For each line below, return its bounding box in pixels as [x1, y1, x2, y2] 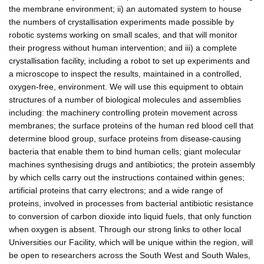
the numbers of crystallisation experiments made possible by [9, 16, 234, 27]
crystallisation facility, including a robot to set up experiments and [9, 55, 250, 65]
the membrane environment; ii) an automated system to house [9, 4, 242, 14]
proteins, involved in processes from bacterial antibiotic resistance [9, 198, 253, 208]
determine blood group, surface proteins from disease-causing [9, 133, 241, 143]
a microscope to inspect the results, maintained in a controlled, [9, 68, 242, 78]
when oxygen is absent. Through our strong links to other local [9, 224, 241, 234]
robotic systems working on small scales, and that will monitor [9, 29, 237, 39]
